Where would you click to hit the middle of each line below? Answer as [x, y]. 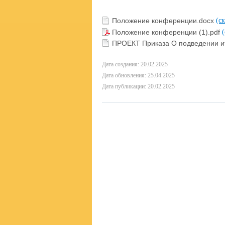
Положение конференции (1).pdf [167, 32]
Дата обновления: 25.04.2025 [138, 76]
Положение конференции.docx [164, 20]
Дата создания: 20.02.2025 [135, 65]
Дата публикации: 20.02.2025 [138, 87]
